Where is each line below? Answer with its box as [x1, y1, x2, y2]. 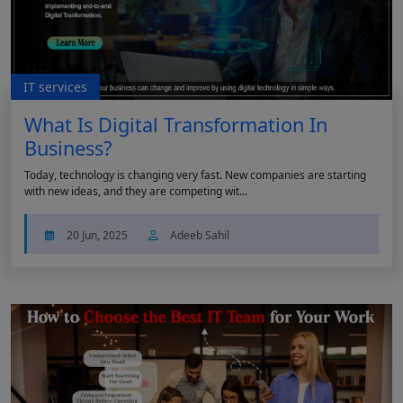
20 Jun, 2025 [64, 228, 130, 244]
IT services [23, 78, 87, 96]
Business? [24, 135, 112, 162]
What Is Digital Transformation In [24, 112, 327, 139]
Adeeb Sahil [167, 228, 229, 244]
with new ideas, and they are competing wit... [24, 184, 247, 200]
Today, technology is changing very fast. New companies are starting [24, 167, 366, 184]
